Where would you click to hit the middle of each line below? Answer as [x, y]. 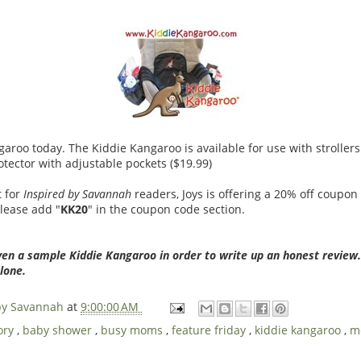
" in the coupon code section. [170, 209]
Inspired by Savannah [79, 193]
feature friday [210, 330]
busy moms [133, 330]
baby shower [59, 330]
